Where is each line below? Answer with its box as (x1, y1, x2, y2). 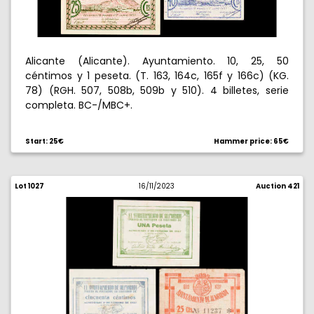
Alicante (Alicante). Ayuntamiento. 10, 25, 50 (25, 54, 289, 68)
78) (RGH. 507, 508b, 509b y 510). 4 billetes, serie (25, 83, 289, 97)
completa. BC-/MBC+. (25, 98, 132, 112)
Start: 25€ (25, 137, 64, 146)
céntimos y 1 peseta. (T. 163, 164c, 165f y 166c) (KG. (25, 69, 289, 83)
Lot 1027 (15, 182, 44, 191)
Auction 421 (255, 182, 299, 191)
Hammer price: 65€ (214, 137, 289, 146)
